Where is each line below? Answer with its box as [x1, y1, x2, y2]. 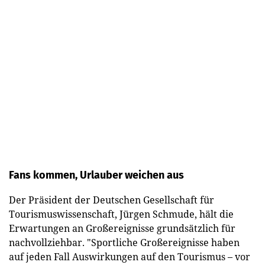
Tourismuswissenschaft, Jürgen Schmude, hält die [9, 207, 234, 221]
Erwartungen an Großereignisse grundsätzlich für [9, 221, 235, 235]
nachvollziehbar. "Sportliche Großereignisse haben [9, 235, 240, 249]
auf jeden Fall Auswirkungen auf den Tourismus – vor [9, 250, 250, 263]
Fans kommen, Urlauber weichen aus [9, 168, 184, 182]
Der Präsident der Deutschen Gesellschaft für [9, 193, 214, 206]
